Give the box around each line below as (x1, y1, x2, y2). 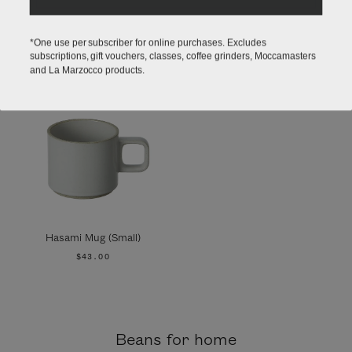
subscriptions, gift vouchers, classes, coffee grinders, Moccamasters (29, 46, 317, 57)
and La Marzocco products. (29, 60, 145, 71)
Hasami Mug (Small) (45, 233, 141, 244)
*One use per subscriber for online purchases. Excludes (29, 32, 266, 43)
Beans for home (115, 332, 236, 350)
